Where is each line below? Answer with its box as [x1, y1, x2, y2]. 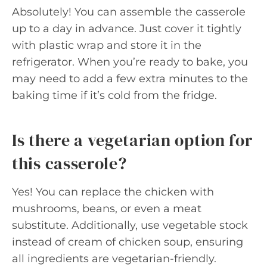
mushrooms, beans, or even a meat [12, 201, 201, 215]
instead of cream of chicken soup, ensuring [12, 235, 243, 249]
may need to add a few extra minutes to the [12, 72, 248, 85]
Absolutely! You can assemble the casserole [12, 5, 246, 18]
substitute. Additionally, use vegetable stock [12, 218, 248, 232]
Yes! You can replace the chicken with [12, 185, 214, 198]
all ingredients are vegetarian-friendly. [12, 252, 216, 265]
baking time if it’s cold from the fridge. [12, 88, 217, 102]
